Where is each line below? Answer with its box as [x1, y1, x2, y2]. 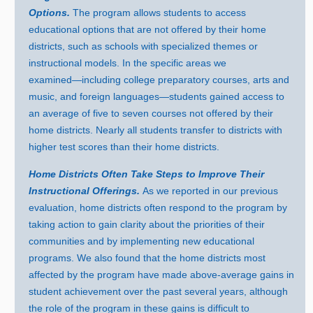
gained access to [207, 90, 285, 102]
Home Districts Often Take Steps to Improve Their [29, 168, 265, 180]
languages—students [113, 90, 208, 102]
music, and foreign [29, 90, 114, 102]
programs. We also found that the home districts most [29, 252, 266, 263]
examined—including [29, 73, 122, 85]
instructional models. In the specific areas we [29, 57, 227, 68]
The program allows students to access [73, 6, 247, 18]
